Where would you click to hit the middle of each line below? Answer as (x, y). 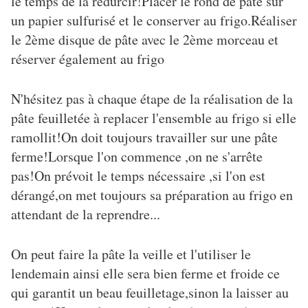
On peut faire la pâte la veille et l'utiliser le (131, 254)
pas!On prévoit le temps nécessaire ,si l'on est (138, 176)
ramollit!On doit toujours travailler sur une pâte (144, 137)
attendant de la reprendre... (86, 214)
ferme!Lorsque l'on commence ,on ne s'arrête (137, 157)
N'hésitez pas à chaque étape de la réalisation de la (152, 99)
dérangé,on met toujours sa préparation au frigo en (152, 195)
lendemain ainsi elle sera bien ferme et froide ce (145, 274)
